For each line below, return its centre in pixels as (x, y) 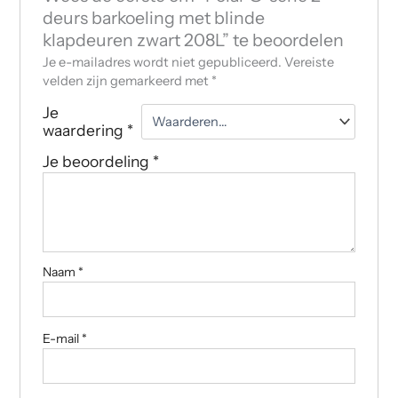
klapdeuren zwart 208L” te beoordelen (193, 40)
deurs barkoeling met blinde (153, 17)
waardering (84, 130)
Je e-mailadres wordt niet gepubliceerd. (162, 62)
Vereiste (309, 62)
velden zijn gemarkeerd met (127, 80)
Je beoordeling (97, 161)
